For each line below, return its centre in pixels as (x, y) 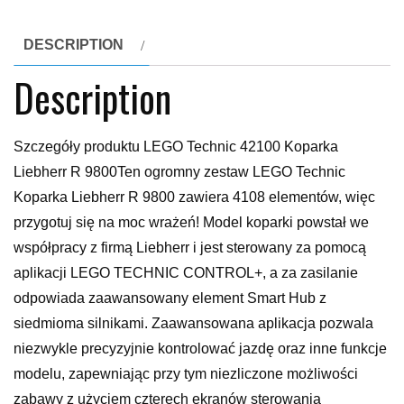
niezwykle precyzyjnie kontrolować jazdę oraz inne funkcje (200, 348)
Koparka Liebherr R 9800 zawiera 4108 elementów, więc (194, 197)
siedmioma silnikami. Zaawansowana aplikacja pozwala (193, 323)
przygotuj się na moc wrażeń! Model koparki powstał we (191, 222)
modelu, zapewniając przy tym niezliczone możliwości (186, 373)
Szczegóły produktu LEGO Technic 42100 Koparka (176, 146)
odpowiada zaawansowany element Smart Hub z (170, 298)
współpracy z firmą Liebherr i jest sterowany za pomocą (190, 247)
